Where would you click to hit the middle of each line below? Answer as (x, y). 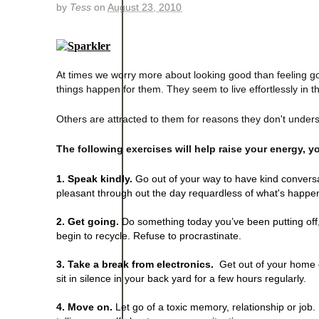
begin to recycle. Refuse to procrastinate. (149, 235)
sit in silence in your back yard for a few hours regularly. (182, 278)
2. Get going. (88, 221)
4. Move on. (85, 307)
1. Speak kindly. (95, 178)
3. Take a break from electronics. (135, 264)
